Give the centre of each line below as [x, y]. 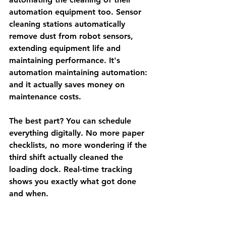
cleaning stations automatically [68, 24]
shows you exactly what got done [74, 181]
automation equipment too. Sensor [76, 12]
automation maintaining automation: [79, 72]
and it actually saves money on [68, 84]
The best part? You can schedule [71, 121]
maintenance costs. [45, 97]
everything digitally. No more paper [78, 133]
